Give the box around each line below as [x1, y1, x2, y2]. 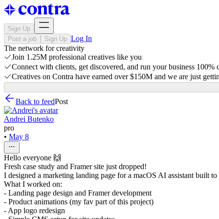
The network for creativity [4, 44, 85, 52]
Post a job [8, 35, 37, 43]
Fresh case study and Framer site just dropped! [4, 162, 147, 171]
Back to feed [16, 97, 55, 106]
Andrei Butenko [4, 115, 54, 123]
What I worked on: [4, 180, 62, 188]
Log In [71, 34, 92, 43]
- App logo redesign [4, 206, 65, 215]
